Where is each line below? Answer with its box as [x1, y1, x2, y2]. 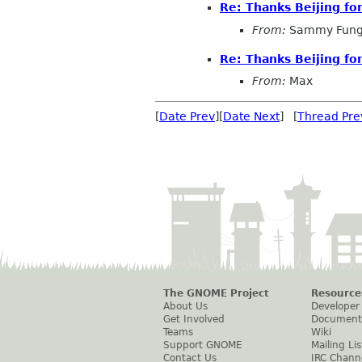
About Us [163, 301, 208, 313]
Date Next [223, 110, 280, 124]
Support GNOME [163, 339, 242, 351]
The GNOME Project [163, 288, 269, 300]
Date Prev [159, 110, 215, 124]
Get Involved [163, 314, 225, 326]
